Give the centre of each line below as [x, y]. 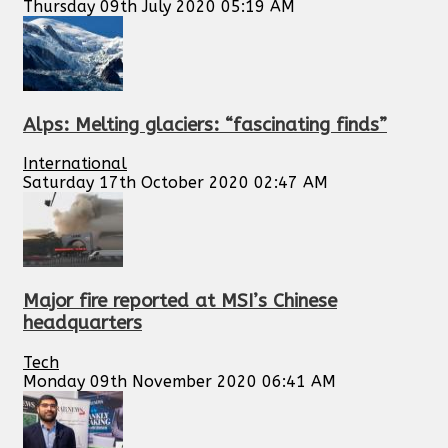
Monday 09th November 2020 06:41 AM [179, 381]
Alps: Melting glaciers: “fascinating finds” [205, 124]
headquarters [82, 323]
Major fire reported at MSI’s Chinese [180, 301]
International [75, 164]
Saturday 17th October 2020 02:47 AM [175, 183]
